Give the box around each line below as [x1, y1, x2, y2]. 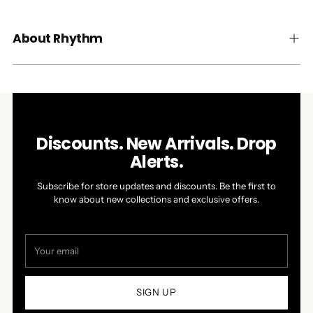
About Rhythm [13, 29, 103, 47]
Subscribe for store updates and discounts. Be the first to [37, 180, 276, 191]
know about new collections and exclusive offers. [54, 193, 259, 205]
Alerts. [130, 150, 183, 173]
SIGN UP [136, 286, 177, 298]
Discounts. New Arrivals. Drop [36, 131, 277, 155]
